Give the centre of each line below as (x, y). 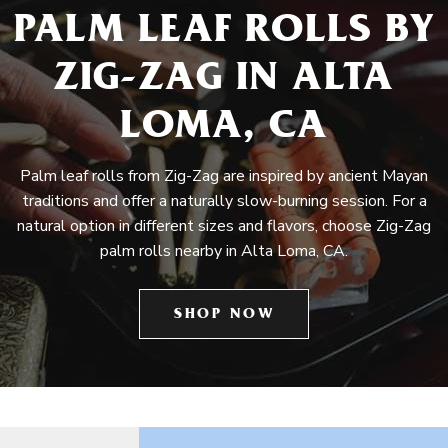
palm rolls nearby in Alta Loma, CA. (224, 251)
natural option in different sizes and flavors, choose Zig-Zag (224, 226)
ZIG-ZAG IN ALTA (224, 81)
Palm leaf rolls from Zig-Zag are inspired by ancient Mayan (224, 176)
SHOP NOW (224, 315)
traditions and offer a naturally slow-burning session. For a (224, 201)
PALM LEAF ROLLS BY (224, 33)
